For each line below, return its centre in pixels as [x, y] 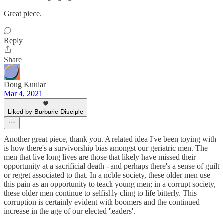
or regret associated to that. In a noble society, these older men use [107, 175]
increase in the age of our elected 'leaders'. [70, 211]
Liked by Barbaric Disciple [46, 111]
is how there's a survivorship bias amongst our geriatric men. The [106, 148]
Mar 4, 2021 [23, 93]
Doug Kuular [25, 84]
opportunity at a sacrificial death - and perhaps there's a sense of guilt [111, 166]
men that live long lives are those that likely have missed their [100, 157]
